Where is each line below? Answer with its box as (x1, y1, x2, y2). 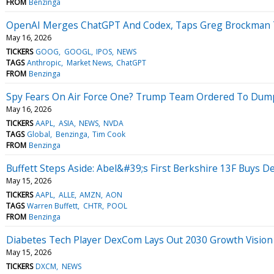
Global (27, 128, 51, 139)
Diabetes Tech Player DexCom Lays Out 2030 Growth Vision (6, 232, 273, 246)
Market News (66, 57, 111, 68)
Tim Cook (92, 128, 125, 139)
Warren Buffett (27, 200, 78, 211)
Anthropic (27, 57, 62, 68)
